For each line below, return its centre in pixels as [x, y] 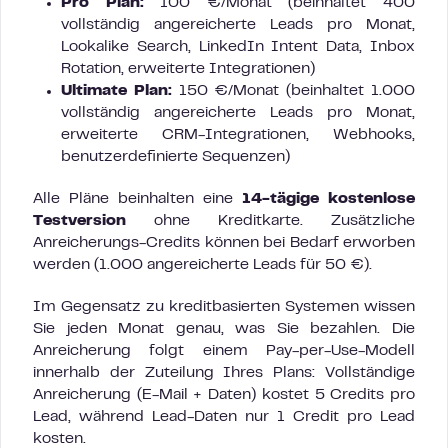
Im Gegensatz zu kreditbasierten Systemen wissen [224, 307]
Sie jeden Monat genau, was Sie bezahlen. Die [224, 329]
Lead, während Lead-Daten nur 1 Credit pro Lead [224, 417]
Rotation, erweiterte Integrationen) [188, 69]
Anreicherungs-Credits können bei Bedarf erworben [224, 243]
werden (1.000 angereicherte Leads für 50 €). [202, 265]
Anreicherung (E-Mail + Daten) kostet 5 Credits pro [224, 395]
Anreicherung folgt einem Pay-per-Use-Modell [224, 351]
